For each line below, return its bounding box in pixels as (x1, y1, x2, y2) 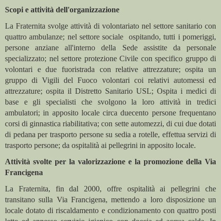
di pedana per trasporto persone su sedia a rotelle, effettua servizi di (5, 130, 216, 139)
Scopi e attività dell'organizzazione (5, 5, 143, 14)
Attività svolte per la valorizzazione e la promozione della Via (5, 157, 216, 166)
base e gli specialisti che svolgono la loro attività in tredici (5, 98, 216, 107)
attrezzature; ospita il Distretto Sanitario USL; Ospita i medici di (5, 87, 216, 96)
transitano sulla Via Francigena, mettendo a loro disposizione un (5, 195, 216, 204)
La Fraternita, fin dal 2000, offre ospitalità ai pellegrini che (5, 184, 216, 193)
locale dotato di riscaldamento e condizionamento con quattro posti (5, 206, 216, 215)
